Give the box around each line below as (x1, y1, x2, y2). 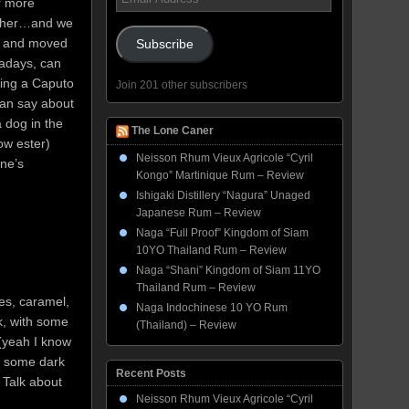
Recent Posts (116, 367, 186, 380)
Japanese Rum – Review (136, 206, 261, 219)
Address (115, 3, 156, 16)
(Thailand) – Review (136, 319, 236, 331)
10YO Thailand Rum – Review (136, 244, 287, 257)
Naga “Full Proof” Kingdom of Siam (136, 226, 309, 239)
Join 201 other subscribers (116, 79, 247, 91)
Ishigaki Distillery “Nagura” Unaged (136, 189, 310, 202)
